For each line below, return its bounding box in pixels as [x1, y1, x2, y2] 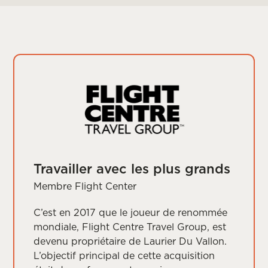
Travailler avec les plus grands [33, 159, 231, 178]
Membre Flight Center [33, 179, 137, 193]
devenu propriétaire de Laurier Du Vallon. [33, 234, 227, 248]
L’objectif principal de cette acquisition [33, 248, 215, 262]
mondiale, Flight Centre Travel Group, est [33, 220, 227, 233]
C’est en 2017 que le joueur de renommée [33, 205, 228, 219]
